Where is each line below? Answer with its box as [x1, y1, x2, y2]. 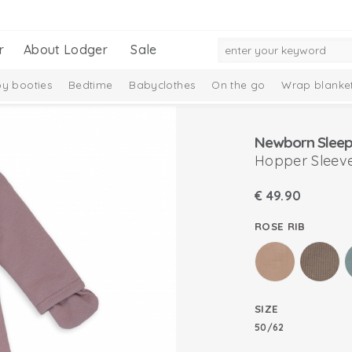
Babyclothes [129, 79, 196, 91]
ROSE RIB [255, 219, 306, 233]
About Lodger [23, 42, 108, 57]
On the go [211, 79, 266, 91]
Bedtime [68, 79, 113, 91]
